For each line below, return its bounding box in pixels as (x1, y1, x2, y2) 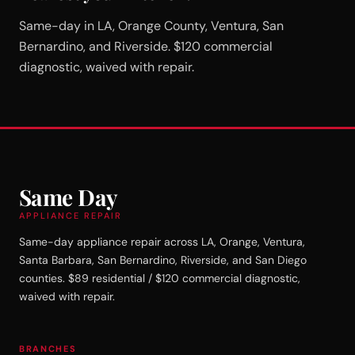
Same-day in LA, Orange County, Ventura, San (19, 17, 284, 34)
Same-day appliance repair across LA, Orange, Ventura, (19, 234, 305, 249)
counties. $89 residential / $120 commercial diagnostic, (19, 270, 300, 285)
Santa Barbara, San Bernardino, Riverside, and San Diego (19, 252, 307, 267)
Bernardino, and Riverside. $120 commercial (19, 37, 273, 55)
